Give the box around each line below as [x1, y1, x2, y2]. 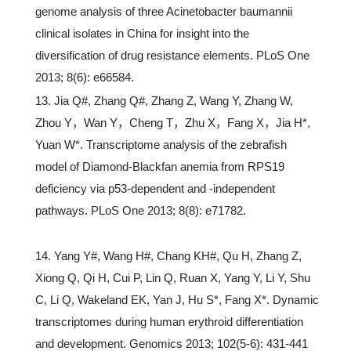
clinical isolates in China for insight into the [35, 27, 249, 40]
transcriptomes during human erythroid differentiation [35, 315, 303, 328]
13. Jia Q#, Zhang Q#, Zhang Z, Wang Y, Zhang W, [35, 94, 293, 107]
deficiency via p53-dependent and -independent [35, 182, 275, 195]
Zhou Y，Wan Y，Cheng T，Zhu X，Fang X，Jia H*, [35, 116, 310, 129]
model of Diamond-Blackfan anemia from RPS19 [35, 160, 284, 173]
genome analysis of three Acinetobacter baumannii [35, 5, 292, 18]
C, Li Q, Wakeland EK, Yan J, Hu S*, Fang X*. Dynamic [35, 293, 319, 306]
